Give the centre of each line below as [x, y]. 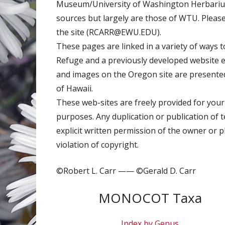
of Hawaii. [75, 88]
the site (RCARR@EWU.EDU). [109, 32]
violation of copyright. [97, 145]
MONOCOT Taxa [150, 198]
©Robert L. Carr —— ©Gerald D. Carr [126, 171]
